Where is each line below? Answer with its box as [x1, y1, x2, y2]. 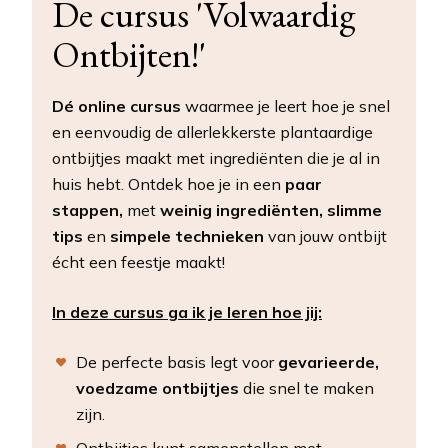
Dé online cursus [52, 95, 181, 116]
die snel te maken [239, 377, 374, 398]
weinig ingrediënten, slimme [156, 199, 382, 220]
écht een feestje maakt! [52, 251, 225, 272]
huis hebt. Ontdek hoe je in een [52, 173, 285, 194]
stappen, [52, 199, 127, 220]
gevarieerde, [277, 351, 379, 372]
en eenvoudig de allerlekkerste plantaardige [52, 121, 373, 142]
